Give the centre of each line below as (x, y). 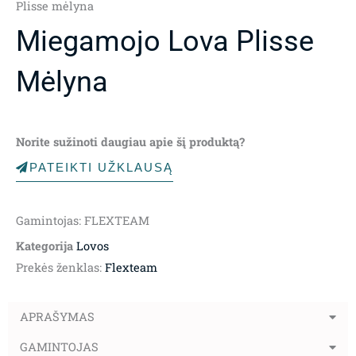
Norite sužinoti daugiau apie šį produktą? (130, 141)
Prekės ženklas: (60, 267)
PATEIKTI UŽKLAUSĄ (101, 167)
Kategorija (44, 246)
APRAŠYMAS (57, 316)
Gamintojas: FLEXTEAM (83, 220)
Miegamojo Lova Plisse (165, 41)
